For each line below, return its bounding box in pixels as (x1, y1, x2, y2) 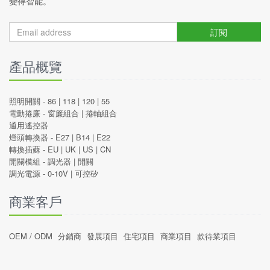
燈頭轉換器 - (9, 131, 55, 143)
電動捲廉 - (9, 107, 48, 119)
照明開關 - (9, 95, 48, 107)
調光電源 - (9, 168, 48, 180)
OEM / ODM (9, 230, 52, 242)
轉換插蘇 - (9, 143, 48, 155)
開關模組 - (9, 155, 48, 168)
